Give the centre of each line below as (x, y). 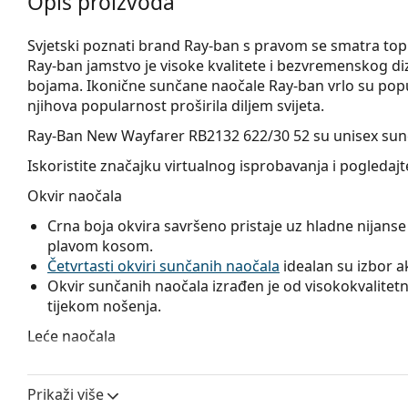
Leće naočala (71, 336)
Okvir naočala (75, 195)
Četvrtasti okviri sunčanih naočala (163, 265)
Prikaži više (66, 394)
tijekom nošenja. (104, 306)
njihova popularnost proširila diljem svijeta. (176, 105)
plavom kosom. (100, 245)
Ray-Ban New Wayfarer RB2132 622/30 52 (168, 135)
